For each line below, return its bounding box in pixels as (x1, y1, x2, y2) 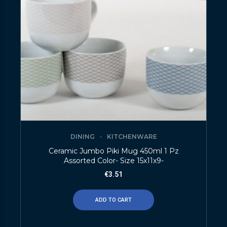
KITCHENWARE (106, 133, 157, 141)
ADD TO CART (95, 196, 132, 203)
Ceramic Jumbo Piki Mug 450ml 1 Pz (48, 146, 179, 156)
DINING (70, 133, 95, 141)
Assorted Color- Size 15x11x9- (63, 156, 164, 165)
